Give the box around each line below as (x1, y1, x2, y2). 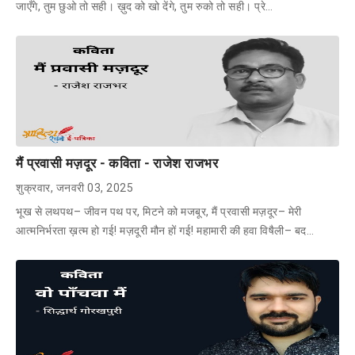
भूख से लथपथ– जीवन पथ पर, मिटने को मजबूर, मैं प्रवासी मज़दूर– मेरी (16, 204, 302, 218)
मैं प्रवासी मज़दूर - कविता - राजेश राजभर (16, 155, 218, 171)
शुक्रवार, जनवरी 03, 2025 (16, 181, 133, 194)
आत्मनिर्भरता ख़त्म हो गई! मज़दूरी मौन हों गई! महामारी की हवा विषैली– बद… (16, 223, 314, 237)
